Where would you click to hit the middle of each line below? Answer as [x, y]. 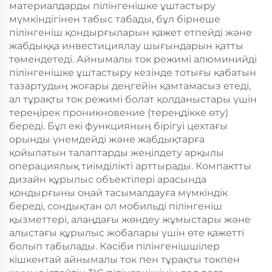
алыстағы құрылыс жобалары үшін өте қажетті [127, 233]
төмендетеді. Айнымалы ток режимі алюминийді [133, 59]
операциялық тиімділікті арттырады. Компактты [130, 166]
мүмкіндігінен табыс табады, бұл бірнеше [115, 19]
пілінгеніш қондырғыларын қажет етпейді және [131, 33]
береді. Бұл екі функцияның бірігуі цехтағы [118, 126]
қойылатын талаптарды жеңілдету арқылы [117, 153]
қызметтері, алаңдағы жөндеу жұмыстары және [130, 220]
